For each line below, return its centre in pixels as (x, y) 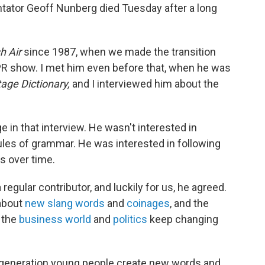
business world (55, 219)
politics (131, 219)
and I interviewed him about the (146, 83)
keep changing (184, 219)
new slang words (65, 203)
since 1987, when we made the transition (120, 51)
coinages (148, 203)
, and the (189, 203)
